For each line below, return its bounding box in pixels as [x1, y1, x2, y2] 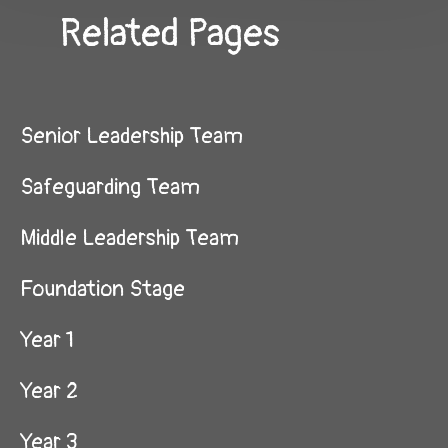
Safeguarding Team [20, 173, 200, 201]
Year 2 [20, 377, 78, 405]
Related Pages [60, 10, 280, 58]
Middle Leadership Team [20, 224, 239, 252]
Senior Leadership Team [20, 122, 243, 150]
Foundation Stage [20, 275, 185, 303]
